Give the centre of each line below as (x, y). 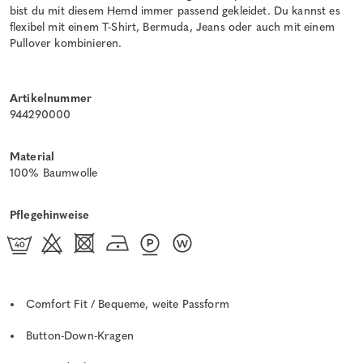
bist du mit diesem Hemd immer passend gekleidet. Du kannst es (175, 11)
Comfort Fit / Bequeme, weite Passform (128, 304)
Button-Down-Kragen (80, 335)
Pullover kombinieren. (66, 43)
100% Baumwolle (54, 173)
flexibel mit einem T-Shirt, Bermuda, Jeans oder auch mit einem (172, 27)
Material (32, 156)
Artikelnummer (51, 98)
